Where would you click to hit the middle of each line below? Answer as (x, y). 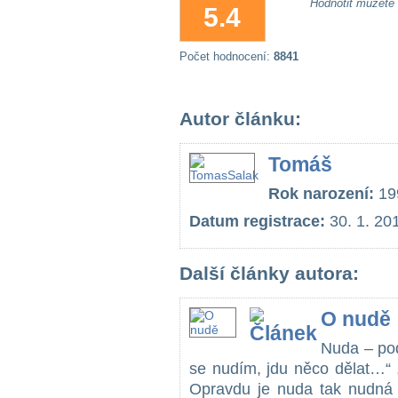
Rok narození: (321, 194)
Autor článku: (240, 119)
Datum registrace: (257, 221)
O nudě (356, 319)
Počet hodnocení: (227, 56)
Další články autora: (269, 273)
